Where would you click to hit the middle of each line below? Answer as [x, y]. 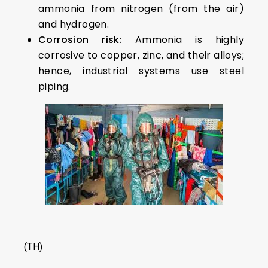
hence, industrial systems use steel [141, 71]
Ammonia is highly [183, 40]
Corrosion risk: [80, 40]
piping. [54, 86]
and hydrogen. [74, 24]
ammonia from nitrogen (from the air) [141, 9]
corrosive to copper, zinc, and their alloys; [141, 55]
